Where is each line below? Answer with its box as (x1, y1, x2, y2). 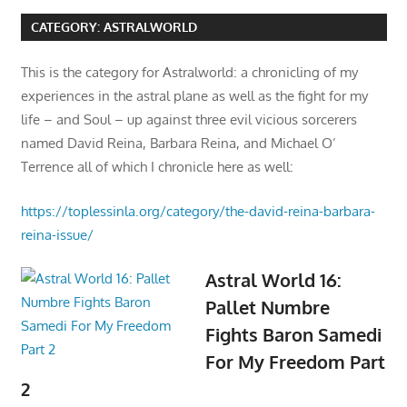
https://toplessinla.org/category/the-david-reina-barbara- (20, 202, 375, 220)
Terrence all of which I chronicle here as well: (20, 158, 293, 176)
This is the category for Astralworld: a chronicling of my (20, 64, 358, 82)
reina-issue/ (20, 225, 94, 243)
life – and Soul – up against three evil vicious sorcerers (20, 111, 357, 129)
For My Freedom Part (205, 350, 386, 374)
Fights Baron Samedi (205, 323, 382, 347)
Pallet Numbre (205, 295, 331, 320)
